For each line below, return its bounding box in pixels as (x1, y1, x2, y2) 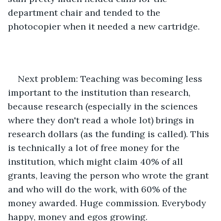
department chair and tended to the (8, 6, 163, 18)
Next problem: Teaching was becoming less (18, 73, 205, 84)
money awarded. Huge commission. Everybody (8, 197, 209, 209)
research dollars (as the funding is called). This (8, 128, 212, 140)
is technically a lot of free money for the (8, 142, 182, 153)
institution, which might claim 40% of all (8, 155, 185, 167)
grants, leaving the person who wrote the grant (8, 169, 211, 181)
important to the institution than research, (8, 86, 193, 98)
